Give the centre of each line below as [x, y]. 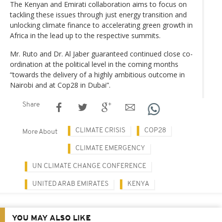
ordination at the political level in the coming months [94, 64]
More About [40, 132]
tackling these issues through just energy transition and [98, 15]
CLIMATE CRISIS [100, 131]
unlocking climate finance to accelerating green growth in [101, 25]
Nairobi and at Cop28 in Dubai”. [60, 85]
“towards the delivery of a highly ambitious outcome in [97, 75]
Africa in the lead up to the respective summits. [85, 36]
